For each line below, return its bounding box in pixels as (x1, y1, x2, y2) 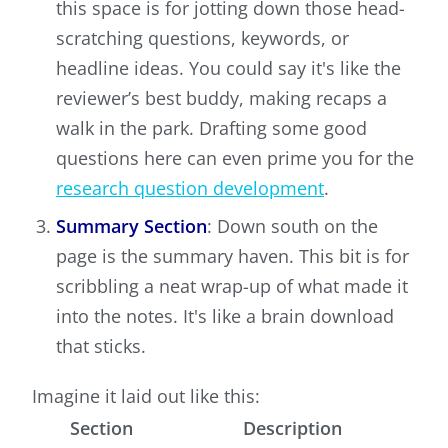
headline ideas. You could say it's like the (56, 56, 401, 81)
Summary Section (56, 214, 207, 239)
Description (242, 416, 342, 441)
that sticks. (56, 334, 146, 359)
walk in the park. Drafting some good (56, 116, 367, 141)
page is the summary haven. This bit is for (56, 244, 409, 269)
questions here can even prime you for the (56, 146, 414, 171)
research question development (56, 176, 324, 201)
